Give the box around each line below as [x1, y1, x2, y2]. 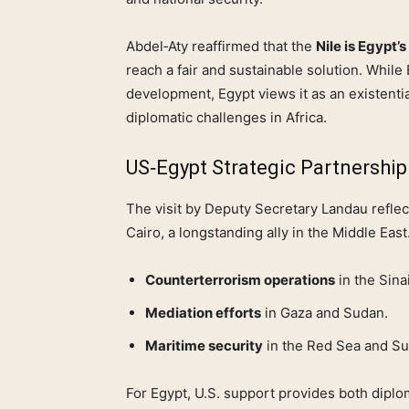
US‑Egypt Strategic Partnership [126, 156, 407, 180]
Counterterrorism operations [145, 271, 335, 289]
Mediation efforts [145, 304, 261, 322]
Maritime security [145, 337, 263, 355]
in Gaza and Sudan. [261, 304, 388, 322]
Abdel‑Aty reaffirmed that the [126, 37, 316, 56]
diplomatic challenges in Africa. [126, 109, 327, 127]
